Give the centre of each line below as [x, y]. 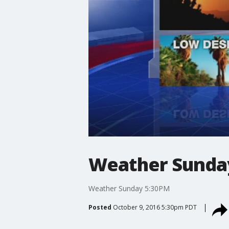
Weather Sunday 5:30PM [129, 188]
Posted [100, 207]
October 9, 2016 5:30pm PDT [155, 207]
